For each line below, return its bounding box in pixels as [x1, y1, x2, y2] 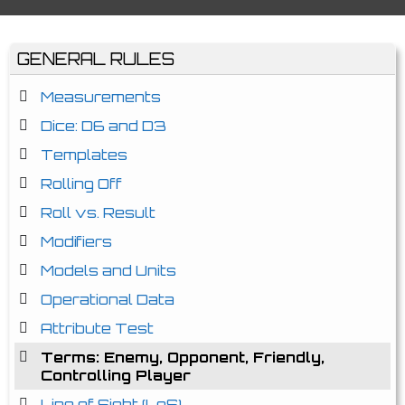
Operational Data [41, 290, 174, 308]
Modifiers [41, 232, 112, 250]
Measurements [41, 88, 161, 106]
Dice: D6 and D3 [41, 117, 166, 135]
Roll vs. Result [41, 203, 155, 221]
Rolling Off [41, 174, 122, 193]
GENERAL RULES [17, 49, 174, 69]
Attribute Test [41, 319, 154, 337]
